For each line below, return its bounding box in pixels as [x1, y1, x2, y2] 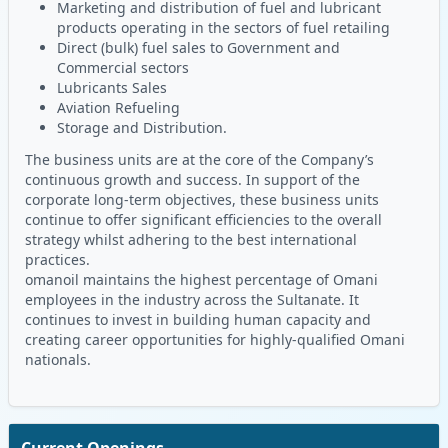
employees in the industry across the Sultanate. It [25, 289, 359, 309]
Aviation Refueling [57, 97, 180, 117]
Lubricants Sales [57, 77, 167, 97]
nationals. [25, 349, 91, 369]
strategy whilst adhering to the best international [25, 229, 357, 249]
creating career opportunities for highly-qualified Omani [25, 329, 405, 349]
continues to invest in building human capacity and [25, 309, 371, 329]
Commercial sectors [57, 57, 189, 77]
